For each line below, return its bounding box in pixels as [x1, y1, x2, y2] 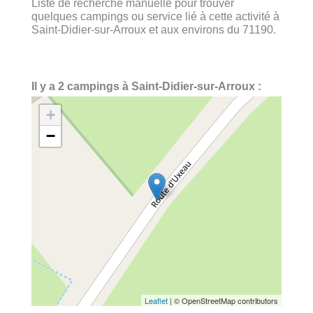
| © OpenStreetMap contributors [168, 294, 278, 306]
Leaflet [145, 294, 168, 306]
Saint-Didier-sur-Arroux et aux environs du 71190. [31, 22, 276, 36]
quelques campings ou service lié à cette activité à [31, 9, 279, 22]
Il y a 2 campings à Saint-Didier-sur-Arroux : [31, 79, 261, 92]
